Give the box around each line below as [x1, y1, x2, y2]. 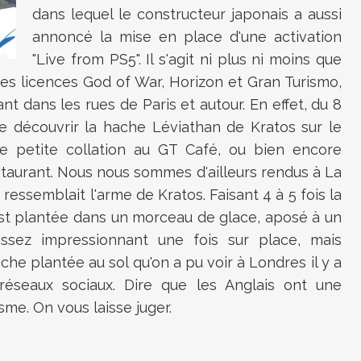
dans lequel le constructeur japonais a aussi [32, 6, 342, 23]
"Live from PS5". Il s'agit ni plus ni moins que [32, 51, 342, 68]
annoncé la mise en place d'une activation [32, 28, 342, 45]
